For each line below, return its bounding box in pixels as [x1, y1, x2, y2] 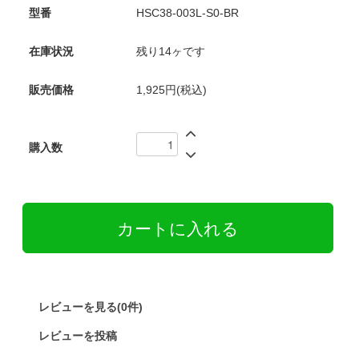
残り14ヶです [135, 44, 205, 58]
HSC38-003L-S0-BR [135, 6, 239, 19]
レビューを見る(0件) [38, 300, 143, 313]
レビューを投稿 [38, 329, 117, 342]
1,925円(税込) [135, 83, 207, 96]
